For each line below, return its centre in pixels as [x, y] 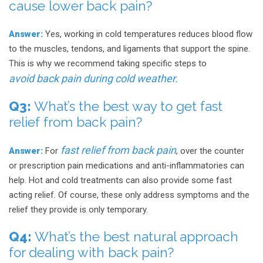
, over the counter [210, 151]
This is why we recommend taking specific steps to [108, 63]
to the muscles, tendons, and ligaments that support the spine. [129, 48]
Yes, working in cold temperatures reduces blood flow [148, 34]
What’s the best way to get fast [127, 106]
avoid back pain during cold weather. [93, 78]
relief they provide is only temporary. [78, 210]
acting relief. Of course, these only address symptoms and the [129, 195]
